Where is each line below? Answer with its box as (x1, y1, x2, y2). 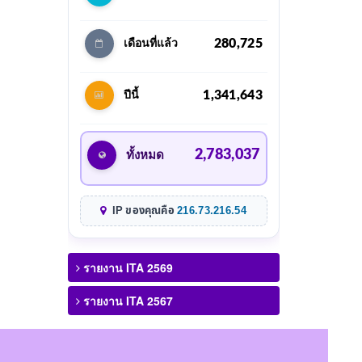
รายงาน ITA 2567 (79, 292, 173, 309)
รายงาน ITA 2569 (79, 259, 173, 276)
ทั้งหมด (126, 149, 165, 162)
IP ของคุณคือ (109, 202, 178, 219)
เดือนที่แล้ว (123, 37, 179, 49)
